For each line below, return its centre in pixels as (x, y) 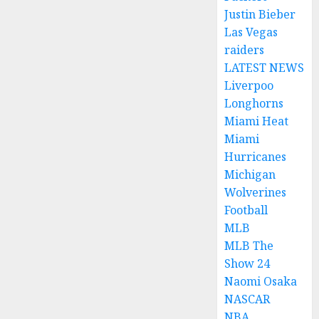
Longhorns (254, 103)
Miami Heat (257, 121)
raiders (245, 50)
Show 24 (247, 263)
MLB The (249, 246)
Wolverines (256, 192)
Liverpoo (249, 85)
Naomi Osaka (261, 281)
